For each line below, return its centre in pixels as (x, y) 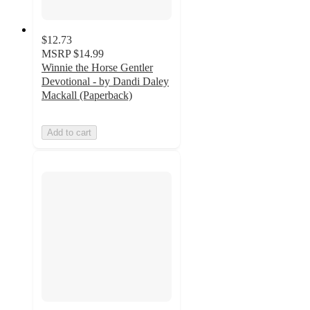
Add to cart (69, 132)
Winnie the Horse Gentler (97, 67)
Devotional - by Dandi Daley (105, 81)
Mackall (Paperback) (87, 95)
